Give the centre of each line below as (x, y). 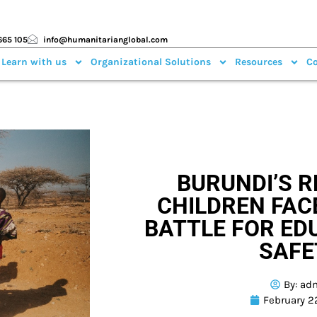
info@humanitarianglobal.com (106, 40)
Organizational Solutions (150, 62)
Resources (258, 62)
